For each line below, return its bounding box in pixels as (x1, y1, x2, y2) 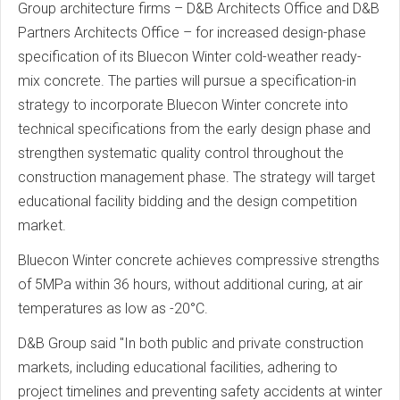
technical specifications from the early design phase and (18, 120, 371, 137)
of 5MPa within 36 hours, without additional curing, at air (18, 275, 362, 293)
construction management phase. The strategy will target (18, 168, 375, 186)
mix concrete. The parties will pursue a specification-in (18, 71, 356, 89)
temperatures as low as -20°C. (18, 299, 208, 317)
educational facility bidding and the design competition (18, 192, 357, 210)
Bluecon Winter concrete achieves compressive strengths (18, 251, 379, 269)
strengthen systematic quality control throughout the (18, 144, 344, 162)
